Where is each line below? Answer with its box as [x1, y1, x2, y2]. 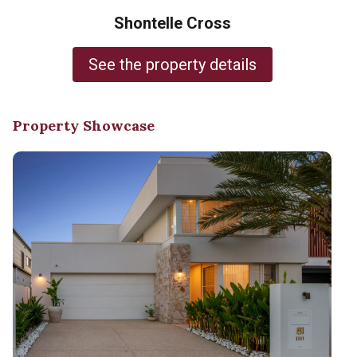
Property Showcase [13, 116, 155, 135]
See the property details [88, 55, 257, 75]
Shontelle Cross [113, 14, 231, 33]
